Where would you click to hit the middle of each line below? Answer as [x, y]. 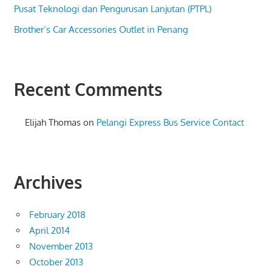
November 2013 [61, 246]
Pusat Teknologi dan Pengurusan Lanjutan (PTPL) [112, 8]
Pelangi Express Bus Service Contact [171, 123]
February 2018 [57, 215]
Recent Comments [88, 89]
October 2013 [56, 262]
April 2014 [49, 231]
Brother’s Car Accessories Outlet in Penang [101, 29]
